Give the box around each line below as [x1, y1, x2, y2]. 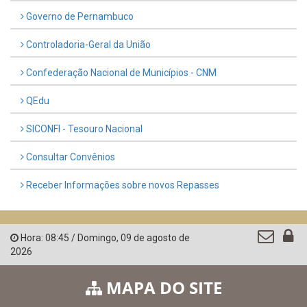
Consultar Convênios [24, 151, 115, 163]
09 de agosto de [121, 232, 190, 244]
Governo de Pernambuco [24, 11, 134, 23]
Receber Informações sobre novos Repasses [24, 180, 219, 191]
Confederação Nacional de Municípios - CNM [24, 67, 217, 79]
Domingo [77, 232, 116, 244]
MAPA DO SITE [101, 276, 222, 299]
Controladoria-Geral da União [24, 39, 151, 51]
